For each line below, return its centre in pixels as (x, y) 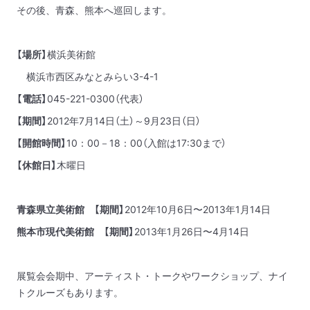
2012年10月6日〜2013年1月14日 (198, 209)
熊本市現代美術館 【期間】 (75, 231)
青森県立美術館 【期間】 (71, 209)
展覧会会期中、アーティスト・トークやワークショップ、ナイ (152, 275)
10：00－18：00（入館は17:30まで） (146, 143)
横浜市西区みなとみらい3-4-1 (88, 76)
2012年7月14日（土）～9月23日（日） (124, 120)
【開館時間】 (42, 143)
